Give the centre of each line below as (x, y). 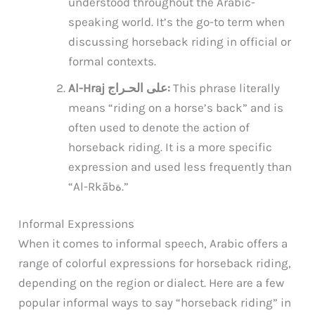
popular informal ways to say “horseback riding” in (155, 303)
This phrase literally (225, 88)
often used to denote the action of (159, 127)
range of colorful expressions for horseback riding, (155, 263)
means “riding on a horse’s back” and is (176, 107)
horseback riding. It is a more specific (171, 147)
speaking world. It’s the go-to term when (177, 21)
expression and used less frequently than (180, 166)
